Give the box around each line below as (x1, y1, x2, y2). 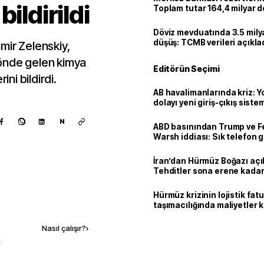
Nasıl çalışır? (42, 223, 86, 233)
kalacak (153, 176, 186, 186)
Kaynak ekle (29, 198, 78, 208)
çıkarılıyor (153, 108, 194, 117)
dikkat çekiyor (153, 142, 211, 151)
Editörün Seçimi (153, 64, 220, 74)
